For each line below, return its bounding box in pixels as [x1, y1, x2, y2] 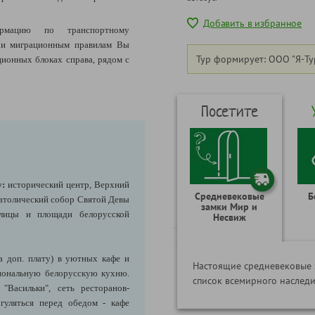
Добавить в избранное [203, 17, 302, 30]
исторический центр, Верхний [8, 179, 130, 190]
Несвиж [212, 210, 246, 224]
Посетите [200, 100, 258, 122]
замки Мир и [201, 200, 257, 213]
